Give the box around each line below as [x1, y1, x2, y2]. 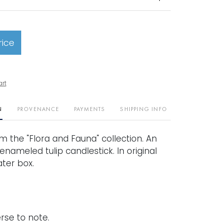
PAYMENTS [74, 105, 106, 113]
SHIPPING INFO [120, 105, 167, 113]
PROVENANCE [17, 105, 59, 113]
